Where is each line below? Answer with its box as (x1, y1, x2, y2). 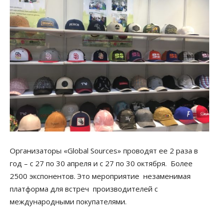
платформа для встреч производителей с (10, 184, 158, 194)
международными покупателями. (10, 197, 129, 206)
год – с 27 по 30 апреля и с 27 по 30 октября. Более (10, 158, 193, 168)
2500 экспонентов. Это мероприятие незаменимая (10, 171, 191, 181)
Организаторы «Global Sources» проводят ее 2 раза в (10, 146, 198, 155)
